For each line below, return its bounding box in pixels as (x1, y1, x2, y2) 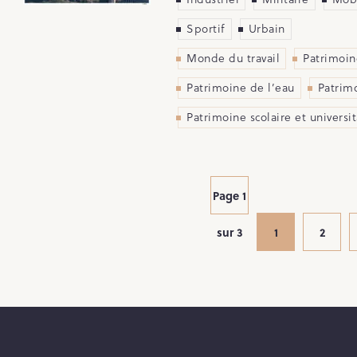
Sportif (186, 20, 226, 37)
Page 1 (213, 187, 246, 203)
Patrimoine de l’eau (186, 79, 295, 96)
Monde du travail (186, 49, 280, 66)
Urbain (248, 20, 285, 37)
